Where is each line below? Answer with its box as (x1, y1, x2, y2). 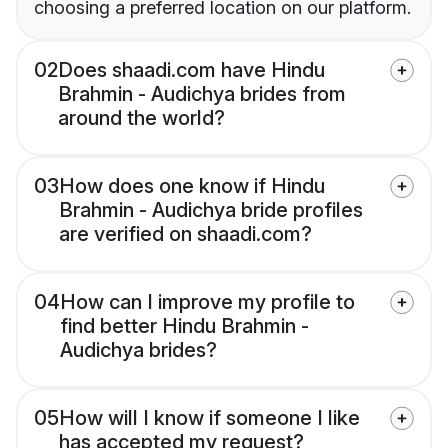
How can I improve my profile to (60, 290, 355, 315)
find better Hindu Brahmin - (60, 314, 309, 339)
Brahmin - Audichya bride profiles (59, 198, 363, 223)
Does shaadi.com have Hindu (58, 58, 325, 83)
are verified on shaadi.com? (59, 222, 312, 247)
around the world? (58, 106, 225, 131)
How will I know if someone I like (59, 406, 360, 431)
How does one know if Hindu (59, 174, 325, 199)
